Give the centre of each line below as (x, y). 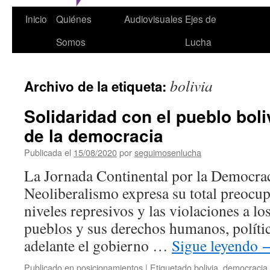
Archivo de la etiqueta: (97, 86)
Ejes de (201, 19)
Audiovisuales (153, 19)
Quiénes (74, 19)
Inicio (36, 19)
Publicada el (48, 152)
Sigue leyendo (217, 245)
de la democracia (94, 135)
